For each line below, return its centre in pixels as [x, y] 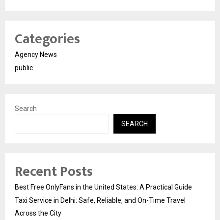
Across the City [38, 213]
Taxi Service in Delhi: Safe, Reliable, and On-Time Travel [100, 200]
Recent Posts [54, 171]
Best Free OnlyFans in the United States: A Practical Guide [103, 187]
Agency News [36, 54]
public [24, 68]
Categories [47, 39]
